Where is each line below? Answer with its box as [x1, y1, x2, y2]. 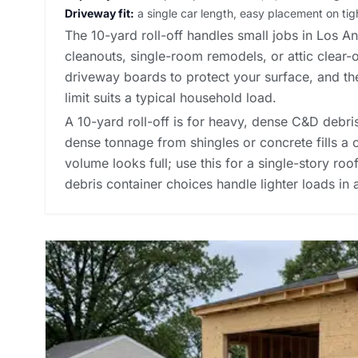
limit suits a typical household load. [65, 89, 276, 105]
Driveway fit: [65, 6, 134, 20]
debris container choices [65, 175, 213, 192]
